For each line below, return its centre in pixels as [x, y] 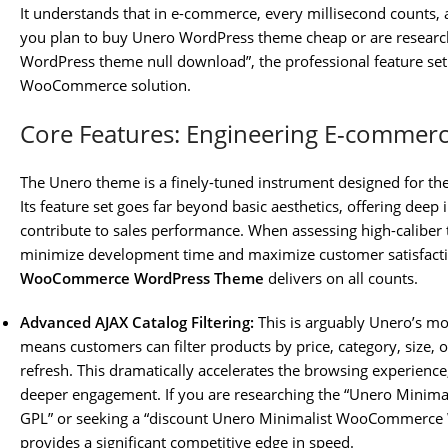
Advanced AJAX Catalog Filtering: [137, 322]
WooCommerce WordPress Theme [142, 278]
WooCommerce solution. [105, 85]
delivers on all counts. [341, 278]
